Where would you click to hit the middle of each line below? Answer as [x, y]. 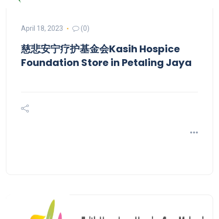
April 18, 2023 [42, 29]
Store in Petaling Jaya [136, 63]
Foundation [51, 63]
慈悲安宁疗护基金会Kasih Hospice [100, 49]
